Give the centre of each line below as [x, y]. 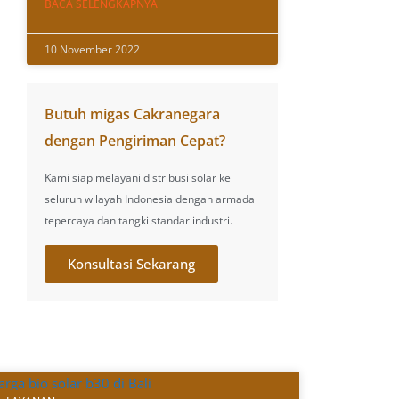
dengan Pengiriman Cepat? [135, 140]
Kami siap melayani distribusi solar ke [138, 177]
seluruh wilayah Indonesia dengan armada [150, 199]
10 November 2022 [93, 49]
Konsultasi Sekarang [132, 263]
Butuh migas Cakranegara [133, 114]
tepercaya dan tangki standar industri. [139, 220]
